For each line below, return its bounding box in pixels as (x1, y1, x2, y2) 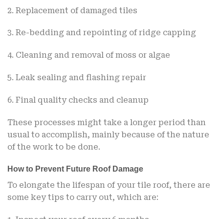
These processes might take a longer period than (7, 117, 206, 127)
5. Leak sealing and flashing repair (7, 72, 146, 82)
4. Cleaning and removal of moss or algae (7, 50, 170, 60)
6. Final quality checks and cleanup (7, 95, 149, 105)
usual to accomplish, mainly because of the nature (7, 130, 209, 139)
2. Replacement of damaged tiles (7, 5, 137, 15)
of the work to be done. (7, 142, 100, 152)
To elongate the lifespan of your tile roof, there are (7, 180, 210, 190)
